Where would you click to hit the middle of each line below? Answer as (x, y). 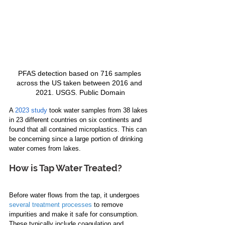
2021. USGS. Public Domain (80, 93)
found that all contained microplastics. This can (79, 130)
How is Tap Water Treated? (66, 168)
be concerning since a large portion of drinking (77, 139)
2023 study (31, 110)
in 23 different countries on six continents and (76, 120)
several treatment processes (50, 205)
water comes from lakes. (45, 149)
